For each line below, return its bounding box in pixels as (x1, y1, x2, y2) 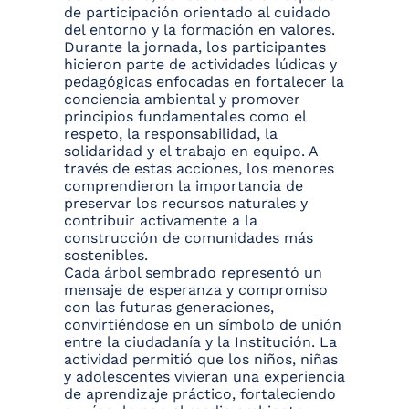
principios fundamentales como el (64, 108, 306, 126)
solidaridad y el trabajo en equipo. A (64, 142, 318, 161)
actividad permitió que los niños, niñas (64, 351, 338, 369)
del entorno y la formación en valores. (64, 21, 335, 39)
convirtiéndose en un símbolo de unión (64, 316, 341, 334)
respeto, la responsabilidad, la (64, 125, 278, 143)
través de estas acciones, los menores (64, 160, 334, 178)
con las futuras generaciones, (64, 299, 274, 317)
